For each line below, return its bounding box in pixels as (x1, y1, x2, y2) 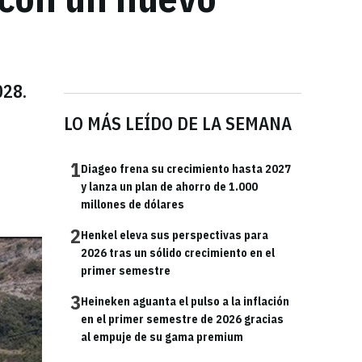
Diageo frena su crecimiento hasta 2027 (81, 162, 291, 176)
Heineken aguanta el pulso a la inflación (81, 294, 289, 309)
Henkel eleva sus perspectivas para (81, 228, 268, 242)
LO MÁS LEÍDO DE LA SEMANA (64, 112, 292, 135)
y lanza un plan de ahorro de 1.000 (81, 179, 258, 194)
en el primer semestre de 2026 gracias (81, 312, 284, 326)
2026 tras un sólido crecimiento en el (81, 246, 275, 260)
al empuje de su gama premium (81, 330, 243, 344)
